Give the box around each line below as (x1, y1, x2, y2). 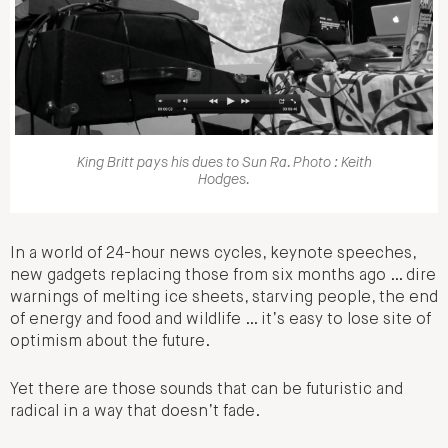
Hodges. (198, 172, 250, 187)
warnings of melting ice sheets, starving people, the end (10, 289, 438, 306)
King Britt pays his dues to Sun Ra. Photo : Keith (76, 155, 372, 170)
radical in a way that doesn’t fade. (10, 404, 260, 421)
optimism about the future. (10, 333, 210, 350)
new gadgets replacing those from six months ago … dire (10, 267, 436, 284)
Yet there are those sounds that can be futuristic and (10, 382, 403, 399)
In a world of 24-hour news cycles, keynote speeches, (10, 245, 416, 262)
